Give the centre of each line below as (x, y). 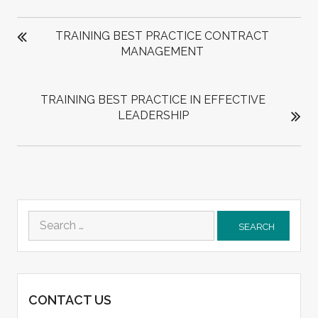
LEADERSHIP (153, 115)
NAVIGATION (61, 33)
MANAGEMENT (162, 51)
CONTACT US (70, 300)
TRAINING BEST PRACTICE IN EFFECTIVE (153, 99)
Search (46, 218)
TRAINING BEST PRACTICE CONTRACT (162, 35)
